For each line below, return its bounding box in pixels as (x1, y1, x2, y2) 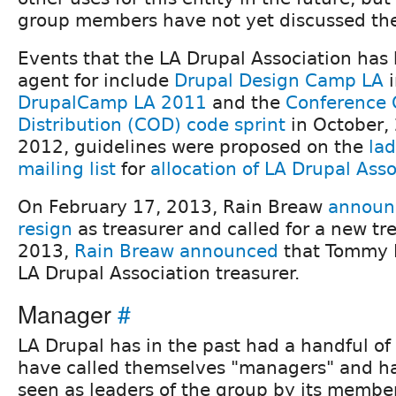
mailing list (18, 157, 116, 179)
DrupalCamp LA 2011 (18, 91, 207, 113)
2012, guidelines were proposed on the (18, 135, 369, 157)
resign (18, 217, 72, 240)
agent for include (18, 69, 174, 91)
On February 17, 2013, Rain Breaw (18, 195, 328, 217)
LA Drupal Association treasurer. (18, 262, 300, 284)
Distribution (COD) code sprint (18, 113, 286, 135)
